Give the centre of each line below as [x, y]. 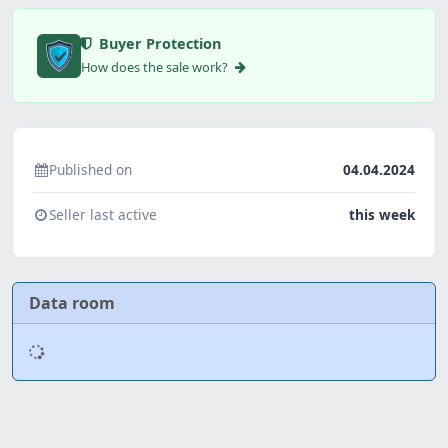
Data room [72, 303]
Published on [90, 170]
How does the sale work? [156, 67]
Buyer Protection [158, 44]
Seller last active [103, 215]
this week [382, 215]
